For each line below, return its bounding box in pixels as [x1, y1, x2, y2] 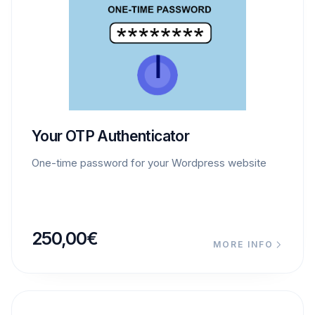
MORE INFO [213, 238, 274, 250]
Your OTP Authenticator [32, 127, 190, 145]
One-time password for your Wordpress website [32, 155, 266, 169]
